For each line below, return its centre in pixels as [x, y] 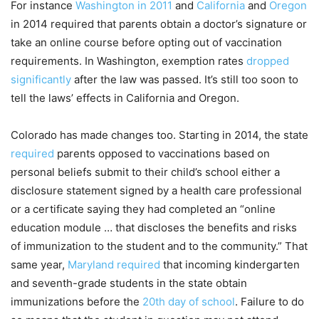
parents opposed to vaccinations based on [162, 154]
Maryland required [114, 265]
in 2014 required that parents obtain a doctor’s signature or [159, 24]
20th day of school [189, 302]
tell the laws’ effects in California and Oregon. [125, 98]
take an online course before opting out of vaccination [146, 43]
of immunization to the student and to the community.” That [159, 246]
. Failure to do [270, 302]
